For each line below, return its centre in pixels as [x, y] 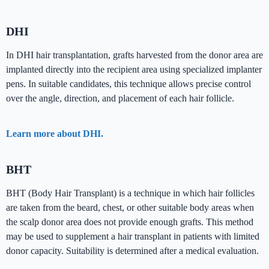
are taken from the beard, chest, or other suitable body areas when [130, 208]
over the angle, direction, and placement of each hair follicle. [120, 98]
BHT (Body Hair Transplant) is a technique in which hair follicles [130, 193]
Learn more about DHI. [55, 134]
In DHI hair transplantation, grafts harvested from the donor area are [134, 55]
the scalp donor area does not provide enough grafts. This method [130, 222]
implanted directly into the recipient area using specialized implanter [134, 70]
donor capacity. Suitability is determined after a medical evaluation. [132, 251]
